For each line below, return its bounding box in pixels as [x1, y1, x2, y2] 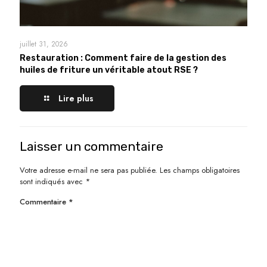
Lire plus [58, 92, 94, 104]
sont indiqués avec [20, 175, 85, 187]
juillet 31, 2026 [20, 38, 68, 49]
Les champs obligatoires [160, 164, 240, 176]
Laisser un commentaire [20, 138, 163, 154]
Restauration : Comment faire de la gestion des [20, 52, 226, 63]
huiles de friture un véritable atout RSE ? [20, 64, 198, 75]
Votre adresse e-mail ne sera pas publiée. [20, 164, 157, 176]
